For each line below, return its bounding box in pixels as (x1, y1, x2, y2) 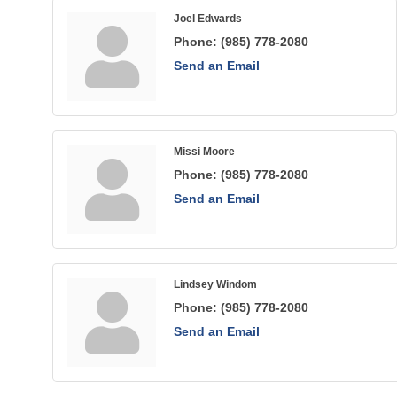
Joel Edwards (174, 12, 242, 25)
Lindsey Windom (174, 278, 257, 291)
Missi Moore (174, 145, 235, 158)
